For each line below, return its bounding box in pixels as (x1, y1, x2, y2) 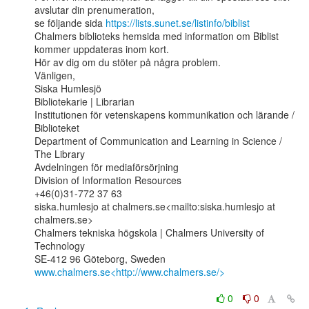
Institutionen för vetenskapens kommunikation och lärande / (34, 108, 295, 121)
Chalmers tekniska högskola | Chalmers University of (34, 226, 264, 239)
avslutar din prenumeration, (34, 3, 154, 17)
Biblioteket (34, 121, 79, 134)
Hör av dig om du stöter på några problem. (34, 55, 221, 69)
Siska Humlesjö (34, 81, 101, 95)
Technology (34, 239, 85, 252)
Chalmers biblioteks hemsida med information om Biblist (34, 29, 279, 43)
